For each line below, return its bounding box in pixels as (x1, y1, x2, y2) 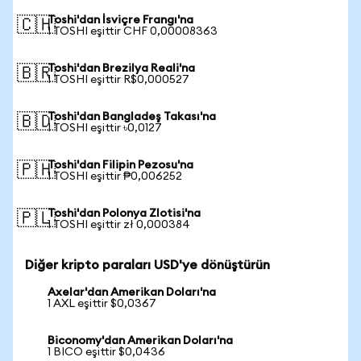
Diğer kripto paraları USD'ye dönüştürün (25, 259, 270, 272)
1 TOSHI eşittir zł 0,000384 (48, 219, 190, 230)
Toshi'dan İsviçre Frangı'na (48, 15, 193, 26)
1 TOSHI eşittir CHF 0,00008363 (48, 26, 218, 37)
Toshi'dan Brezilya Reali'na (48, 63, 195, 74)
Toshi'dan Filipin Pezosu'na (48, 160, 193, 171)
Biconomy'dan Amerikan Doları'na (48, 335, 233, 346)
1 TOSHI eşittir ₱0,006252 (48, 171, 182, 182)
